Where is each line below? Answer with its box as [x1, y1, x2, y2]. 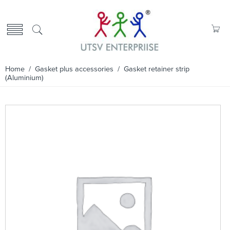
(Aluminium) [5, 73, 44, 82]
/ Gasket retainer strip [113, 65, 189, 73]
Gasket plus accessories [35, 65, 113, 73]
